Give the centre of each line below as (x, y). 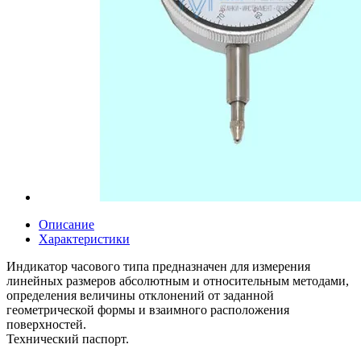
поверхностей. (46, 324)
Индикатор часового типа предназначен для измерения (158, 266)
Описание (66, 224)
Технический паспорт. (68, 338)
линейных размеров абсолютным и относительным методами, (178, 280)
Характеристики (84, 239)
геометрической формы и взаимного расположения (148, 309)
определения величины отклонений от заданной (140, 295)
